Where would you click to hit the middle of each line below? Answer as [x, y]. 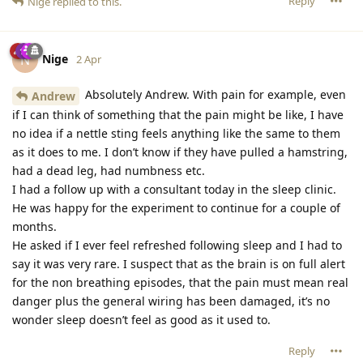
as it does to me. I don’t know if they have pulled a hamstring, [180, 152]
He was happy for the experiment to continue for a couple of [176, 208]
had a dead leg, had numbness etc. [109, 171]
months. [34, 227]
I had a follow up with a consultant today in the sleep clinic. [174, 190]
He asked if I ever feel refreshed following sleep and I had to [177, 246]
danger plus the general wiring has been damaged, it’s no [171, 301]
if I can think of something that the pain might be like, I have [178, 115]
